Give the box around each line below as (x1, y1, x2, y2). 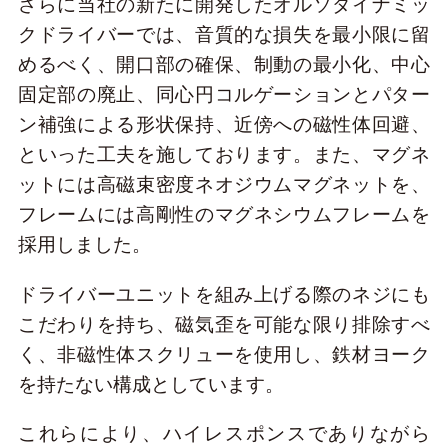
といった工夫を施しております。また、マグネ (17, 144, 431, 166)
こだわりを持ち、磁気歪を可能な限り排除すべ (17, 313, 431, 335)
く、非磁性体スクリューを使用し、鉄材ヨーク (17, 343, 431, 365)
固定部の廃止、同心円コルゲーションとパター (17, 84, 431, 106)
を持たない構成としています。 (17, 373, 284, 395)
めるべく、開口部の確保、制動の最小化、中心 (17, 54, 431, 76)
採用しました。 (17, 234, 151, 256)
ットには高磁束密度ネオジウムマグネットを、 (17, 174, 431, 196)
